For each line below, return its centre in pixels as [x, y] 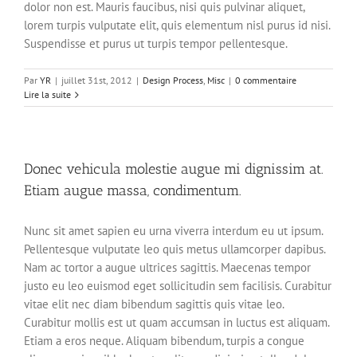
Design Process [173, 80]
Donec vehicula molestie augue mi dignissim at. [174, 169]
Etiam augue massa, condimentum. [133, 191]
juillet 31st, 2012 [97, 80]
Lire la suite [47, 95]
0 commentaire [266, 80]
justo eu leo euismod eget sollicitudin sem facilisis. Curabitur [178, 286]
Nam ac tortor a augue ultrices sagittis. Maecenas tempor [167, 268]
